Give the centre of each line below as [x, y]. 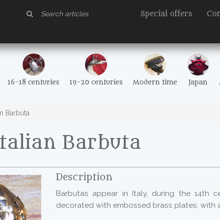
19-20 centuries [96, 82]
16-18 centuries [33, 82]
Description [84, 177]
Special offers [166, 14]
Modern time [155, 82]
